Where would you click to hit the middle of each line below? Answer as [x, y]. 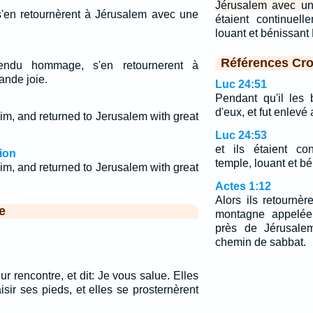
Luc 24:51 [241, 84]
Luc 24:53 [241, 135]
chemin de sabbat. [260, 242]
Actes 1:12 [243, 186]
